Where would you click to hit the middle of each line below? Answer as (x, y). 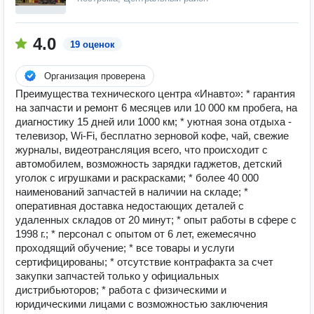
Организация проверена (95, 76)
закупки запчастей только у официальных (117, 276)
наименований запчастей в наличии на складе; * (132, 192)
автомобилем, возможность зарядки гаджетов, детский (149, 164)
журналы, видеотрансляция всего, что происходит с (142, 150)
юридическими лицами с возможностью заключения (142, 304)
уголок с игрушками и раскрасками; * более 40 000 (137, 178)
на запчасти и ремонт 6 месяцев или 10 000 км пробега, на (156, 108)
